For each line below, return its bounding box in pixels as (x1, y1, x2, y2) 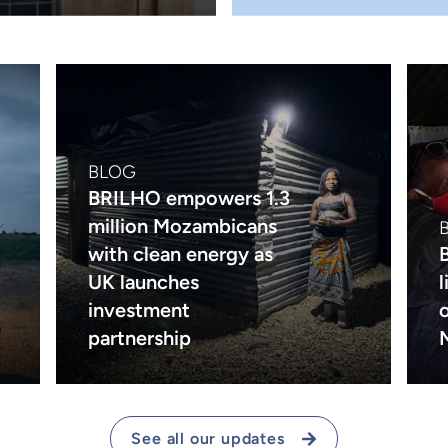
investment (88, 298, 191, 322)
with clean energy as (88, 242, 274, 266)
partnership (88, 326, 197, 350)
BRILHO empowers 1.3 (88, 186, 291, 210)
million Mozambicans (88, 214, 278, 238)
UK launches (88, 270, 200, 294)
